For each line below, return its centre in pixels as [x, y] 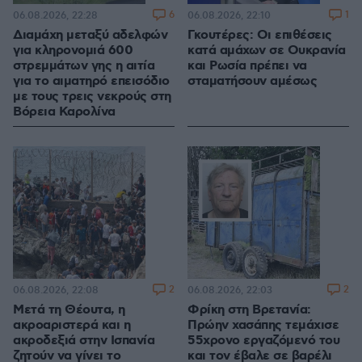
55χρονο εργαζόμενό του [263, 341]
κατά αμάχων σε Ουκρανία [267, 51]
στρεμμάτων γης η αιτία [84, 66]
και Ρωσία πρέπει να [247, 66]
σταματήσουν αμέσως [252, 82]
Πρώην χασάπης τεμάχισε [263, 326]
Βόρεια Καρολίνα [64, 112]
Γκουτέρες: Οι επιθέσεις [260, 36]
